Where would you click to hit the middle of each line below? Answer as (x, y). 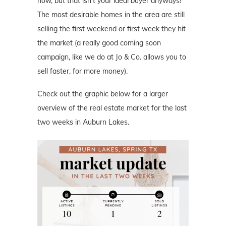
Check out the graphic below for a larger (103, 94)
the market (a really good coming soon (99, 43)
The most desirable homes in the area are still (111, 15)
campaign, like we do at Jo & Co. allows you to (112, 57)
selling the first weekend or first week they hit (111, 29)
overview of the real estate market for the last (112, 108)
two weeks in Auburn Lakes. (83, 122)
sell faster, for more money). (82, 71)
